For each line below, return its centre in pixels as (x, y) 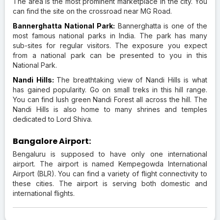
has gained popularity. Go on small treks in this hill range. (110, 89)
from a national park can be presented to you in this (110, 55)
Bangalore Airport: (52, 141)
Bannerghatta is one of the (161, 26)
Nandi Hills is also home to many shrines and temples (110, 109)
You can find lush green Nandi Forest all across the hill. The (110, 99)
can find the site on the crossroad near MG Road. (92, 11)
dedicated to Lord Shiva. (54, 119)
